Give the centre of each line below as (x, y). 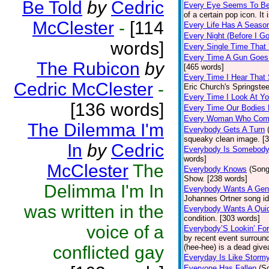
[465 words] (204, 67)
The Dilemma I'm (96, 130)
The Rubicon (88, 69)
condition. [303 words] (222, 218)
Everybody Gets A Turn (224, 129)
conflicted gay (108, 252)
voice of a (125, 232)
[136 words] (117, 110)
